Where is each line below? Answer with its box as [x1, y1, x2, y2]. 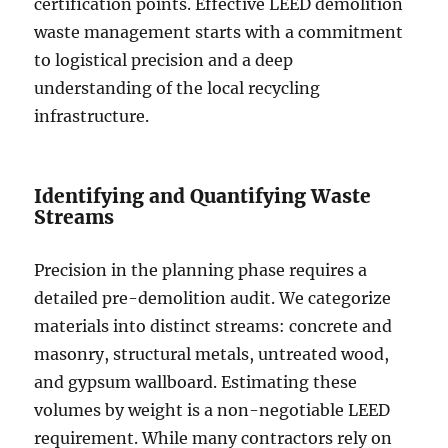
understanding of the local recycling [34, 78, 321, 99]
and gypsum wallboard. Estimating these [34, 372, 358, 393]
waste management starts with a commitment [34, 22, 404, 43]
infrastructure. [34, 106, 150, 127]
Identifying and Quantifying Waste [34, 184, 372, 209]
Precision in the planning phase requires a [34, 260, 368, 281]
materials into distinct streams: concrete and [34, 316, 393, 337]
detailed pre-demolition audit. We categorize [34, 288, 392, 309]
